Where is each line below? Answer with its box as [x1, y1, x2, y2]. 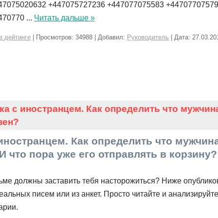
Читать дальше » [34, 14, 95, 22]
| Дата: [169, 34, 192, 41]
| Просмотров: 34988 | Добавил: [31, 34, 127, 41]
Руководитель [127, 34, 169, 41]
